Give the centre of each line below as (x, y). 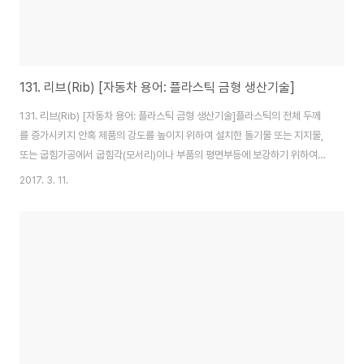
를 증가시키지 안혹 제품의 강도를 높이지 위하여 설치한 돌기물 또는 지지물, (171, 136)
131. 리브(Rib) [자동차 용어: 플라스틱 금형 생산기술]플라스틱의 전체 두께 (170, 116)
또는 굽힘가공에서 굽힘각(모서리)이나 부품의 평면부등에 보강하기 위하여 (169, 155)
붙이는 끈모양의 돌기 (62, 175)
